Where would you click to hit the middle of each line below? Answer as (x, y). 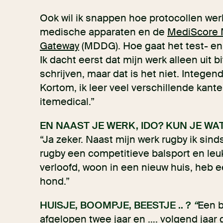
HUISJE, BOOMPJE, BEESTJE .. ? (116, 205)
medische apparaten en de (104, 32)
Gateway (59, 46)
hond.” (55, 181)
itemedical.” (67, 102)
